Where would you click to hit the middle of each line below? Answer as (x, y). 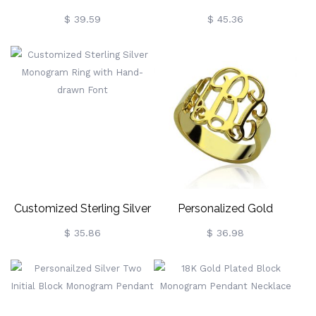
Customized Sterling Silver (82, 208)
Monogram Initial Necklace (82, 19)
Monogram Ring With (82, 233)
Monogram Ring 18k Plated (225, 233)
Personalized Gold (225, 208)
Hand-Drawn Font (82, 258)
